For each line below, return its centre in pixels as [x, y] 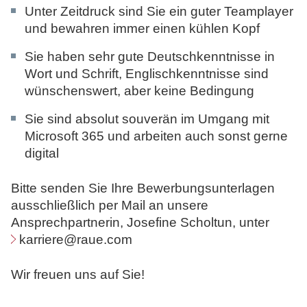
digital [42, 153]
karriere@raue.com [76, 239]
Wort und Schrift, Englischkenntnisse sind [147, 73]
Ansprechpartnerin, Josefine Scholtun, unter [140, 222]
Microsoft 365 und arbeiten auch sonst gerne [156, 136]
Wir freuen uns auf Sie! [78, 274]
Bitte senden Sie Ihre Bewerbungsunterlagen [143, 188]
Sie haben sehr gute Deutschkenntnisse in [150, 56]
